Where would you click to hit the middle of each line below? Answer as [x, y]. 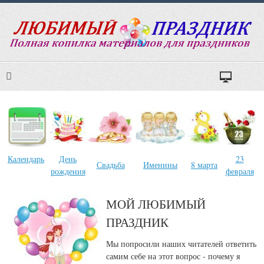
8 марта [204, 165]
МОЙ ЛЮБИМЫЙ [156, 204]
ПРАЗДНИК [137, 222]
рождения [68, 171]
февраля [240, 171]
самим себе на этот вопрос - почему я [173, 256]
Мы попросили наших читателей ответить [181, 244]
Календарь [26, 159]
